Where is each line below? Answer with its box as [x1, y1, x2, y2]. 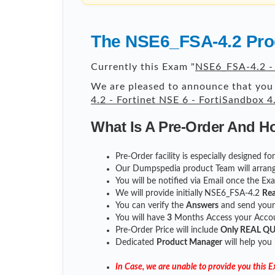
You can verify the [115, 201, 186, 211]
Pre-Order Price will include [115, 226, 220, 235]
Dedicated [115, 238, 157, 247]
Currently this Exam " [91, 62, 195, 72]
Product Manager [157, 238, 222, 247]
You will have [115, 214, 167, 223]
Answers [186, 201, 219, 211]
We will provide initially [115, 189, 203, 198]
